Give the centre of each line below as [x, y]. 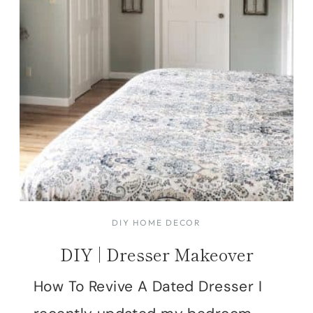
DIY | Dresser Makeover [156, 254]
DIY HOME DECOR [156, 223]
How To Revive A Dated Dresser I [148, 287]
